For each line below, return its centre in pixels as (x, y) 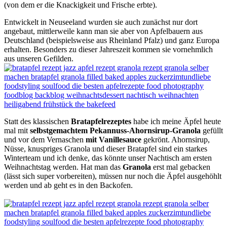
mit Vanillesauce (112, 139)
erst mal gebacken (181, 167)
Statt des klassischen (37, 121)
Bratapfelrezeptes (101, 121)
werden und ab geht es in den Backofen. (68, 185)
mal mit (17, 130)
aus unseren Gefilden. (40, 58)
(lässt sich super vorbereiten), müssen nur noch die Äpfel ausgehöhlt (113, 176)
